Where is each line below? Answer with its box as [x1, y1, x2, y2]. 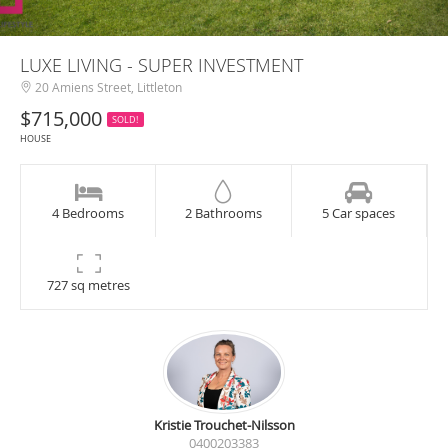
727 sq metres [47, 276, 131, 294]
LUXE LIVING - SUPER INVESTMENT [20, 53, 303, 77]
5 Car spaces [322, 204, 396, 222]
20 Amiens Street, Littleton [32, 79, 182, 95]
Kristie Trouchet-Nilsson [153, 416, 295, 435]
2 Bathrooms [184, 204, 262, 222]
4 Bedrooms [52, 204, 125, 222]
